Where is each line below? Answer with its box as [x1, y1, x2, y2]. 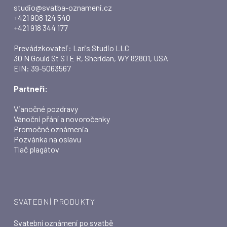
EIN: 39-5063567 [13, 63, 71, 73]
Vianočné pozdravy [13, 104, 78, 113]
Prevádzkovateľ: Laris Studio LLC [13, 43, 129, 53]
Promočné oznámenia [13, 124, 88, 134]
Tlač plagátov [13, 144, 59, 154]
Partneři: [13, 84, 48, 93]
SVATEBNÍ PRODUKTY [13, 197, 95, 206]
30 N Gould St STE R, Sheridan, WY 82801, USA [13, 53, 168, 63]
